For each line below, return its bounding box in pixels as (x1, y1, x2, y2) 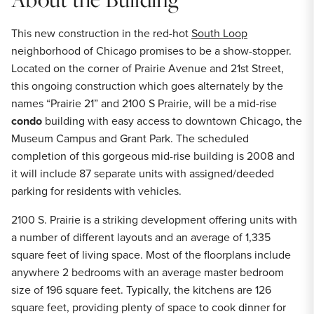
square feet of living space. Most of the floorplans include (11, 247, 291, 263)
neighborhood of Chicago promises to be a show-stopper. (11, 43, 292, 59)
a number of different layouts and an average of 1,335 (11, 229, 271, 245)
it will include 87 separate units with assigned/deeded (11, 165, 274, 182)
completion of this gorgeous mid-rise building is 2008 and (11, 148, 294, 164)
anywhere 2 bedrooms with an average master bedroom (11, 264, 284, 280)
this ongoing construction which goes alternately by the (11, 78, 283, 94)
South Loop (191, 25, 247, 41)
